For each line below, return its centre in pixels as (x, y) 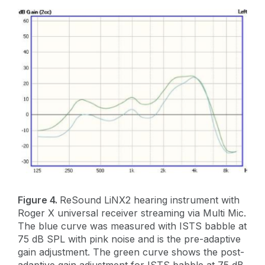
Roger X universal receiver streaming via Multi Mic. (132, 213)
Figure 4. (38, 200)
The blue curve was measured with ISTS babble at (132, 226)
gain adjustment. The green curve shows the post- (131, 252)
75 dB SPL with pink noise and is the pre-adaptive (129, 239)
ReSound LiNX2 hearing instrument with (150, 200)
